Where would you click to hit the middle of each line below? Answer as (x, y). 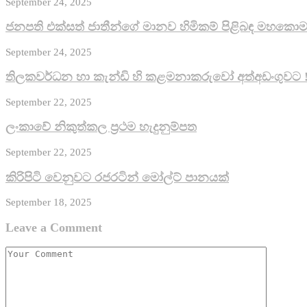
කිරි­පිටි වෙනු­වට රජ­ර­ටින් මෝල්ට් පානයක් (117, 177)
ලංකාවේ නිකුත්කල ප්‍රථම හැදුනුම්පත (101, 127)
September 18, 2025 (49, 202)
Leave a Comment (54, 227)
